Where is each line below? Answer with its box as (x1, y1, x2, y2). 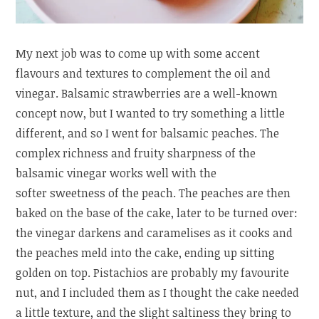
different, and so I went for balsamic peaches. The (16, 125, 280, 141)
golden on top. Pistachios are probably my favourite (16, 264, 290, 281)
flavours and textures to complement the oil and (16, 65, 271, 81)
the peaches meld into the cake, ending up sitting (16, 244, 276, 261)
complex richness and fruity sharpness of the (16, 145, 256, 161)
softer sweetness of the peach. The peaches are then (16, 184, 291, 201)
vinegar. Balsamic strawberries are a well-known (16, 85, 278, 101)
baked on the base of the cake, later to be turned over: (16, 204, 298, 221)
